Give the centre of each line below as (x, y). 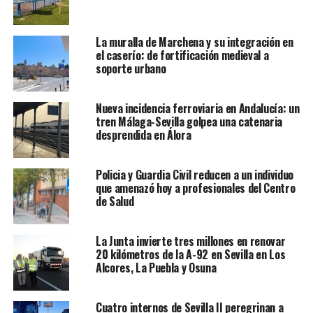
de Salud (115, 202)
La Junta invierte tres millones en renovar (190, 241)
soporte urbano (131, 69)
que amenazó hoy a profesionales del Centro (195, 188)
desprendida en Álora (143, 135)
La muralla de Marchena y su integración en (194, 42)
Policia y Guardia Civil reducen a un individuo (195, 175)
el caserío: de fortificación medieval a (182, 56)
